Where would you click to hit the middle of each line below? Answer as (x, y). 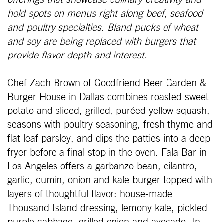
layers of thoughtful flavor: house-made (90, 194)
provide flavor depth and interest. (77, 56)
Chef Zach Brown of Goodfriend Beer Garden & (107, 83)
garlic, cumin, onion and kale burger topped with (110, 181)
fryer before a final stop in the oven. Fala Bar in (107, 153)
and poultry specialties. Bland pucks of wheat (103, 28)
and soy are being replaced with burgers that (102, 42)
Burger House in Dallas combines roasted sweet (108, 97)
